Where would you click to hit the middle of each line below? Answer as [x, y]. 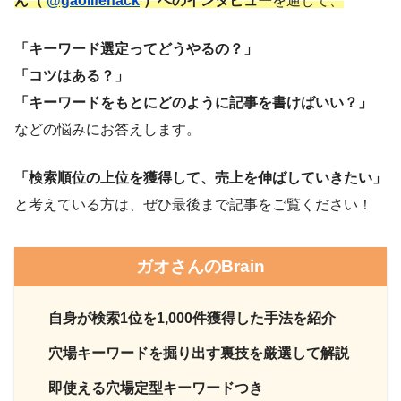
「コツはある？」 [72, 76]
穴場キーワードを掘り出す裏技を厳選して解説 [199, 354]
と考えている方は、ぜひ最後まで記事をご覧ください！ [193, 205]
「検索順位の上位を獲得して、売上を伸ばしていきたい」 [200, 178]
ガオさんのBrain [200, 267]
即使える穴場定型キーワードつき [156, 388]
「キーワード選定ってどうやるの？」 [136, 49]
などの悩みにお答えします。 [107, 130]
